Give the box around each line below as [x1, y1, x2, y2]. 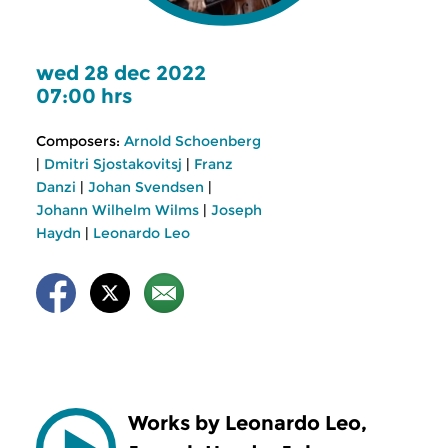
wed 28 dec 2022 [36, 61, 206, 85]
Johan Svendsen [88, 178, 204, 196]
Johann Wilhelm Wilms [36, 201, 199, 219]
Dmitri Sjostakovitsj [44, 155, 182, 173]
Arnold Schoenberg [124, 132, 261, 150]
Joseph [211, 201, 262, 219]
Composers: [36, 132, 120, 150]
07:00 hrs [36, 84, 132, 108]
